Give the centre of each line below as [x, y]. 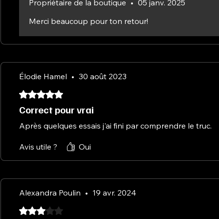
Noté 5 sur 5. [41, 93]
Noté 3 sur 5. [41, 209]
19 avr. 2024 [114, 192]
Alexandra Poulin [50, 192]
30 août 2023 [103, 76]
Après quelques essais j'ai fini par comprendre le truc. [115, 125]
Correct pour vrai [56, 109]
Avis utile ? [38, 146]
